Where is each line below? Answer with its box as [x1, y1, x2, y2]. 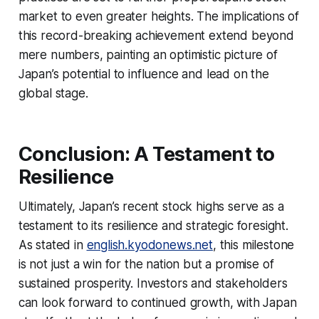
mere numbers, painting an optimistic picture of [18, 47, 278, 62]
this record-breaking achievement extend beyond [18, 28, 294, 43]
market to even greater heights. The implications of [18, 9, 300, 23]
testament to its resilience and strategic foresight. [18, 218, 288, 233]
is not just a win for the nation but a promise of [18, 256, 274, 271]
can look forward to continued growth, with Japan [18, 295, 297, 310]
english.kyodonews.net [86, 237, 213, 252]
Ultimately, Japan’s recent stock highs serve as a [18, 199, 284, 214]
